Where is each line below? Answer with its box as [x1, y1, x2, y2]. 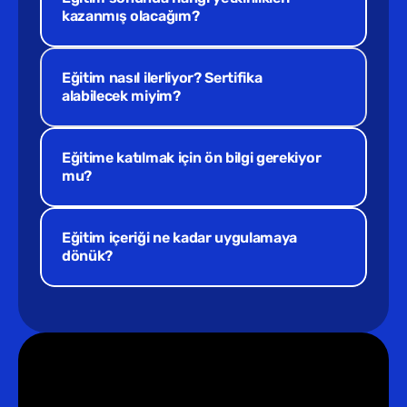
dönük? [62, 247, 114, 264]
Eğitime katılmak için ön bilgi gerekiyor [62, 149, 322, 166]
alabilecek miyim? [62, 87, 181, 104]
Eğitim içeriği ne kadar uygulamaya [62, 229, 298, 246]
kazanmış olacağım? [62, 7, 200, 25]
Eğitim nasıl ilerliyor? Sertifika [62, 69, 263, 86]
